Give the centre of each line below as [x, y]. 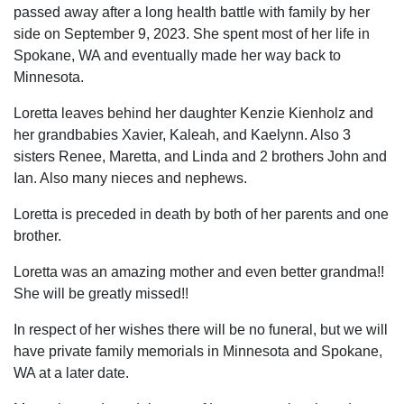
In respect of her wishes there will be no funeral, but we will [201, 330]
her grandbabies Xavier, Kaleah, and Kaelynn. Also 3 [182, 135]
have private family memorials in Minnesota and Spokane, [198, 352]
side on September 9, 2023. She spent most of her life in [192, 34]
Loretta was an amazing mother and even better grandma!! [199, 272]
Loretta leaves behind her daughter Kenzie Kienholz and [193, 114]
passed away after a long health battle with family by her [192, 13]
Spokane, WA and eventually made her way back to [177, 56]
